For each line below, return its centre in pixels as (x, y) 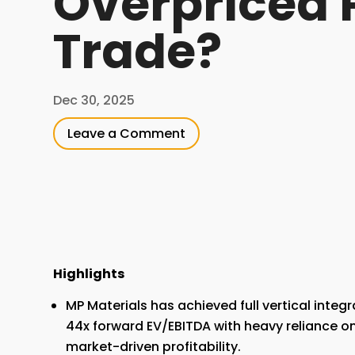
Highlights (89, 273)
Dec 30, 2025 (94, 100)
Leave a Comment (127, 133)
